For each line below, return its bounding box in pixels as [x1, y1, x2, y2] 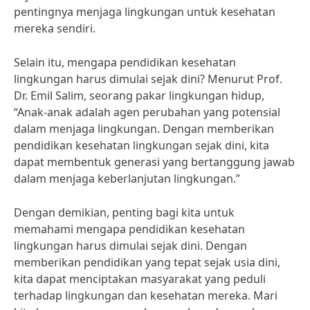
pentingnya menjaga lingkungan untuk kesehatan [14, 4, 275, 19]
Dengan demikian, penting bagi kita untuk [14, 205, 235, 220]
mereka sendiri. [14, 21, 95, 36]
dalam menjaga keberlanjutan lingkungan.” [14, 171, 240, 186]
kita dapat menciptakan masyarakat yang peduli [14, 271, 266, 286]
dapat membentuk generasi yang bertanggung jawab [14, 154, 295, 170]
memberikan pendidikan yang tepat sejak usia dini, [14, 255, 280, 270]
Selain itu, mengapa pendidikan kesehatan [14, 55, 236, 70]
